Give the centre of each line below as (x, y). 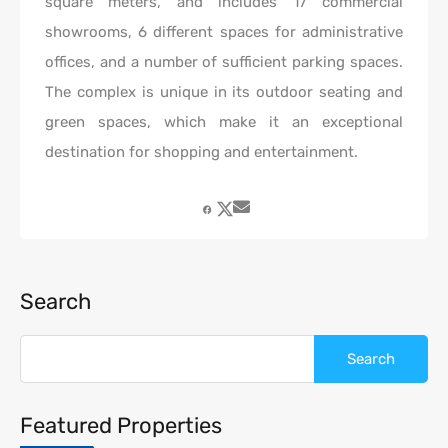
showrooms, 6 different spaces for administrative (224, 32)
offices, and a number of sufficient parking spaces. (224, 62)
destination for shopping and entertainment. (201, 152)
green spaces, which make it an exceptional (224, 122)
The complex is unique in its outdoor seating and (224, 92)
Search (55, 301)
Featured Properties (121, 425)
